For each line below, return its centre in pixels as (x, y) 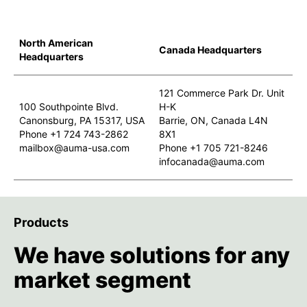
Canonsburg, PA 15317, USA (82, 120)
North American (56, 42)
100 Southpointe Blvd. (69, 106)
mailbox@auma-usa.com (74, 147)
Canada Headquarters (210, 49)
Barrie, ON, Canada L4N (213, 120)
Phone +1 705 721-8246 (213, 147)
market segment (102, 280)
